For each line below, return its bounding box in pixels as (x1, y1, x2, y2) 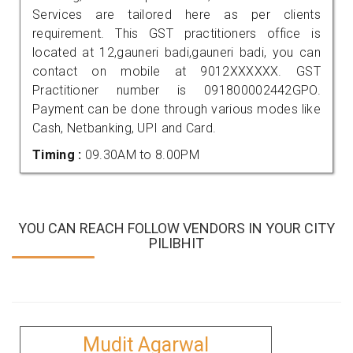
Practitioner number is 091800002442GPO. (32, 82, 321, 98)
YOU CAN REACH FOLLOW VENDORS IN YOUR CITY (18, 219, 335, 236)
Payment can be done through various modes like (32, 101, 321, 117)
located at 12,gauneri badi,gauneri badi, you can (32, 44, 321, 60)
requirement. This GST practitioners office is (32, 25, 321, 41)
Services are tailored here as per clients (32, 6, 321, 22)
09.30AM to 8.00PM (84, 147, 199, 162)
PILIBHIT (149, 234, 204, 251)
